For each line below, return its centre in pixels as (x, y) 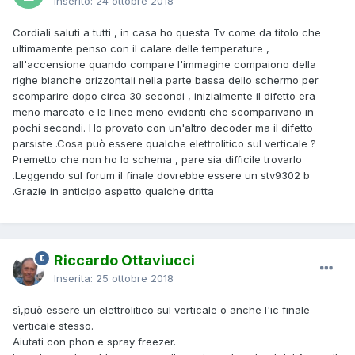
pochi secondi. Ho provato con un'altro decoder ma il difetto (163, 127)
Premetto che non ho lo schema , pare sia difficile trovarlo (157, 159)
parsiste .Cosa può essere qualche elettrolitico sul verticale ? (164, 143)
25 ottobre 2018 (135, 278)
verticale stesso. (53, 325)
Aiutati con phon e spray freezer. (94, 341)
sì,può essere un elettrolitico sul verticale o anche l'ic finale (161, 309)
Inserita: (75, 278)
